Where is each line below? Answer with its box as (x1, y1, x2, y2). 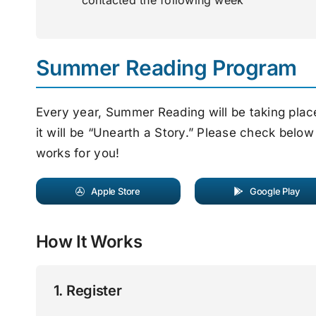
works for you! (35, 146, 120, 161)
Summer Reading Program (35, 55, 297, 81)
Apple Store (91, 186, 141, 197)
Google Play (249, 186, 300, 197)
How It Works (35, 231, 142, 253)
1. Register (53, 282, 122, 300)
